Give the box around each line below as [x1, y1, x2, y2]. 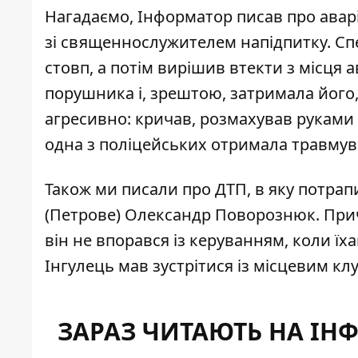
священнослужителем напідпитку [61, 31, 327, 54]
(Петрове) [45, 204, 125, 226]
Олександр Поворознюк [125, 204, 316, 226]
